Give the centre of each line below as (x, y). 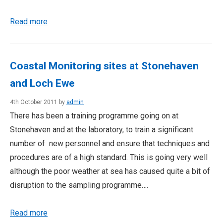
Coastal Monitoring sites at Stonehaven (104, 66)
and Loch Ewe (42, 83)
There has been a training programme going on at (94, 116)
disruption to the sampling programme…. (79, 185)
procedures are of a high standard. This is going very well (109, 157)
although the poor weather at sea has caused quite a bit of (110, 171)
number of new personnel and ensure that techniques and (110, 143)
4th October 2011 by (38, 102)
